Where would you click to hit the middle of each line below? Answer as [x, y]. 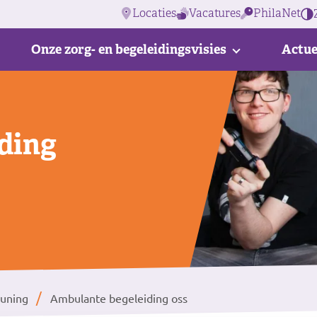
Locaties [154, 13]
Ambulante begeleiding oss [118, 298]
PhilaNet [277, 13]
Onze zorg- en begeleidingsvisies [129, 49]
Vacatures [215, 13]
